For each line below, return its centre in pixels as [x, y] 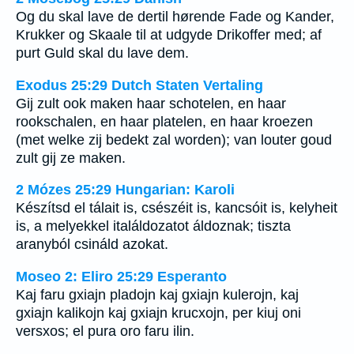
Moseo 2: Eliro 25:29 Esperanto [121, 276]
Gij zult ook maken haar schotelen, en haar [151, 103]
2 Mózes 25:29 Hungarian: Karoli [125, 190]
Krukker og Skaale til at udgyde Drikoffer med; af [169, 34]
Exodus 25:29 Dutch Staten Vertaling [139, 85]
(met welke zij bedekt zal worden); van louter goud [174, 139]
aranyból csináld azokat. [92, 245]
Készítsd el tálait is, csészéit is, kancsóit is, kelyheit [177, 208]
